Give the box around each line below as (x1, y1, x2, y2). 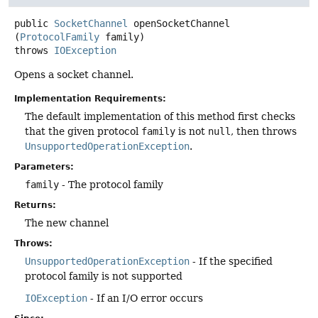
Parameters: (14, 161, 74, 172)
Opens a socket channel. (14, 69, 133, 81)
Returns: (14, 199, 56, 210)
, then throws (231, 125, 297, 137)
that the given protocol (25, 125, 141, 137)
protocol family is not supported (25, 270, 182, 282)
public (14, 18, 48, 30)
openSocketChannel (133, 18, 230, 30)
